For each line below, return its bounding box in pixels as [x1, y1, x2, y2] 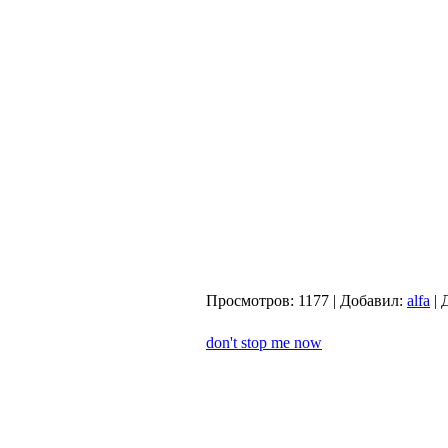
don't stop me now [206, 334, 322, 351]
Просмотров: [206, 292, 294, 309]
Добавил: [340, 292, 403, 309]
